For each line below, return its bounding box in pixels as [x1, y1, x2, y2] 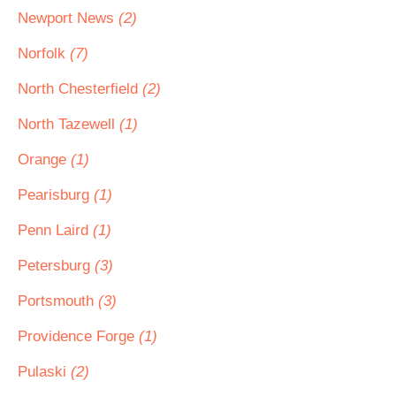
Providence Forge [18, 328, 139, 345]
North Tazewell [18, 116, 119, 133]
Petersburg [18, 257, 95, 274]
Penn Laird [18, 222, 93, 239]
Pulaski [18, 363, 71, 380]
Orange [18, 151, 71, 168]
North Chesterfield [18, 80, 142, 97]
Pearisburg [18, 187, 94, 203]
